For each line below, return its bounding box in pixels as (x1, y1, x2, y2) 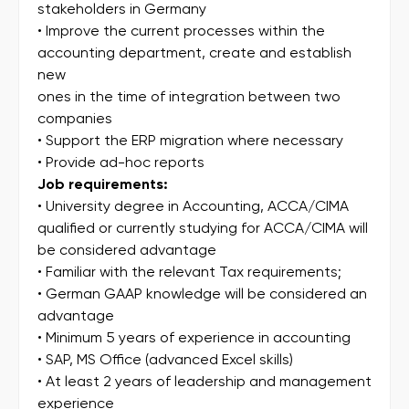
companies (37, 110, 112, 128)
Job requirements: (37, 175, 172, 194)
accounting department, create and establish (37, 44, 351, 62)
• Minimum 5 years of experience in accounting (37, 329, 351, 347)
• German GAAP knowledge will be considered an (37, 285, 367, 303)
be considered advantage (37, 241, 216, 259)
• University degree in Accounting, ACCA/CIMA (37, 197, 349, 215)
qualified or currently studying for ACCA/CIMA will (37, 219, 368, 237)
